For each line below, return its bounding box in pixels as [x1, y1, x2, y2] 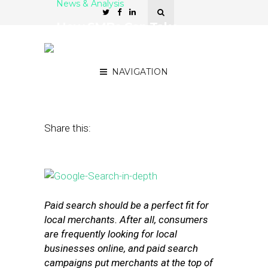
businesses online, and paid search [44, 242, 198, 254]
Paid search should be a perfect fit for [44, 199, 209, 211]
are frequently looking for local [44, 228, 177, 240]
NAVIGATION [112, 66, 168, 77]
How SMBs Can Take [56, 20, 178, 34]
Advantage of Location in [56, 34, 203, 48]
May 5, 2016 [56, 75, 99, 85]
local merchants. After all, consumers [44, 214, 208, 226]
